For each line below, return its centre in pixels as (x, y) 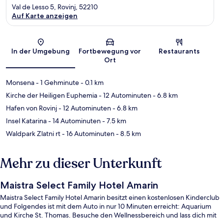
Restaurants (179, 51)
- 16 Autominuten (87, 133)
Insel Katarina (26, 121)
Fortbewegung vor (110, 51)
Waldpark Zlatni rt (33, 133)
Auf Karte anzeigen (45, 15)
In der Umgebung (41, 51)
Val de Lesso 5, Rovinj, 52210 (55, 7)
